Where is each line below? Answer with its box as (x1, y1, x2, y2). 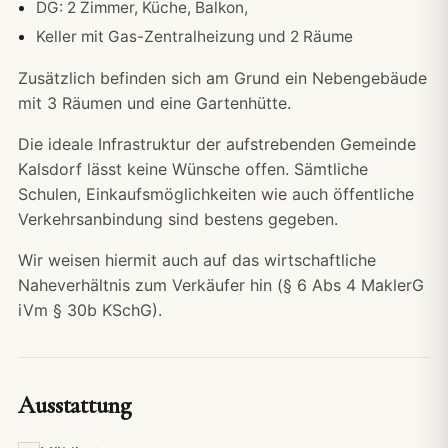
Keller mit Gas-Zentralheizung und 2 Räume (36, 26, 353, 46)
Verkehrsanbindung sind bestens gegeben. (18, 208, 338, 229)
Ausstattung (18, 390, 131, 420)
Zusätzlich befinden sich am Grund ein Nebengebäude (18, 67, 427, 88)
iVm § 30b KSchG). (18, 299, 162, 320)
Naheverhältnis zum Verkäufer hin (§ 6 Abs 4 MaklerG (18, 274, 424, 295)
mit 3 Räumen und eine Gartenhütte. (18, 92, 291, 113)
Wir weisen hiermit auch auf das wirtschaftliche (18, 249, 376, 270)
